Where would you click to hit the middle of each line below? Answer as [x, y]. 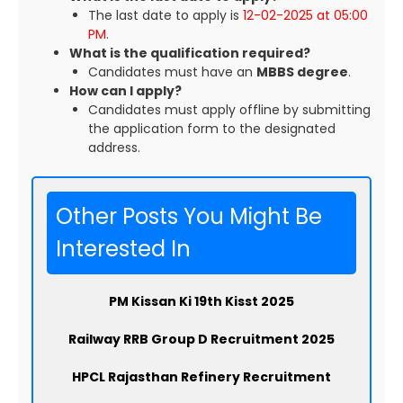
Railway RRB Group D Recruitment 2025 [201, 340]
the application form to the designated [212, 129]
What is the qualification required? [190, 54]
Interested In [123, 249]
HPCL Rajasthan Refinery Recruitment [201, 377]
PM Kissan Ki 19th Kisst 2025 [201, 302]
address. [114, 148]
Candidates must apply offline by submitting [229, 110]
